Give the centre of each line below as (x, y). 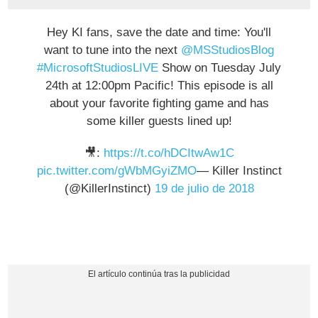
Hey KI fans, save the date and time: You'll (159, 32)
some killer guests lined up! (159, 121)
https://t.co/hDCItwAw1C (169, 153)
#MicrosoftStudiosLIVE (98, 67)
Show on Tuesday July (220, 67)
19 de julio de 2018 (204, 188)
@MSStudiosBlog (227, 50)
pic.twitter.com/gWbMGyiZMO (116, 170)
